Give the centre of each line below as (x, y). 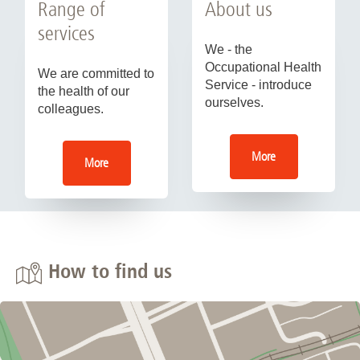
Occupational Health (263, 67)
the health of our (84, 92)
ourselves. (234, 103)
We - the (229, 50)
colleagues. (71, 109)
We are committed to (96, 74)
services (66, 34)
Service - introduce (258, 85)
